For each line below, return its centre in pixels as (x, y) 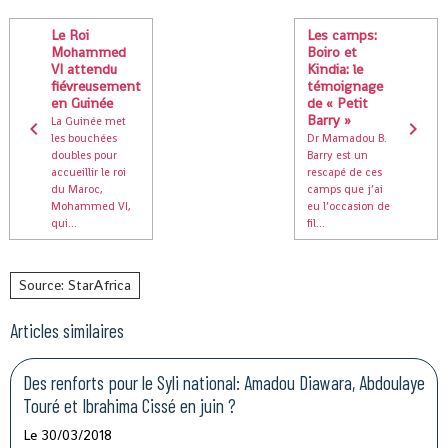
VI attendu (84, 68)
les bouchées (84, 137)
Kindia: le (335, 68)
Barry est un (338, 154)
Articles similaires (67, 330)
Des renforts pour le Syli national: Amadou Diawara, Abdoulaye (224, 382)
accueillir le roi (88, 171)
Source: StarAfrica (75, 284)
